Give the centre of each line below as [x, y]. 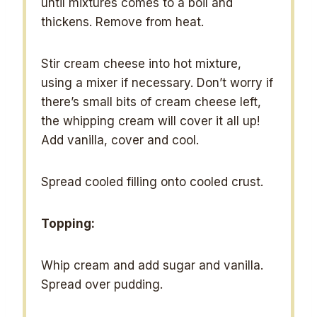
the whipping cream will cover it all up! [152, 121]
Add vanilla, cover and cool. [120, 140]
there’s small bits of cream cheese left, [151, 102]
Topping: [68, 223]
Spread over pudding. [102, 284]
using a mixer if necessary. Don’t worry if [157, 82]
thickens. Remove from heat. [123, 22]
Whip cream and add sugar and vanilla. [154, 265]
